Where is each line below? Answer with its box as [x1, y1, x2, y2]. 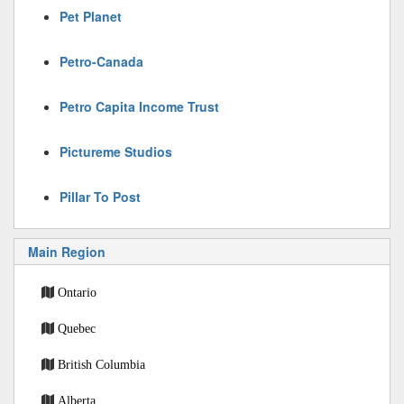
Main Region [28, 243, 106, 261]
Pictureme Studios [60, 142, 172, 161]
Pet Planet [60, 7, 122, 25]
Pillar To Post [60, 188, 141, 206]
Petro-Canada [60, 52, 143, 70]
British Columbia [58, 358, 145, 371]
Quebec [58, 322, 96, 335]
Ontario [58, 286, 96, 298]
